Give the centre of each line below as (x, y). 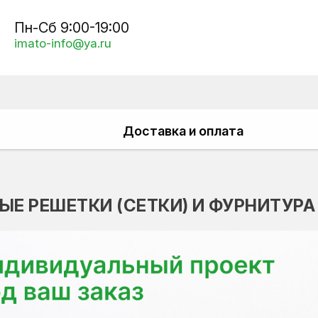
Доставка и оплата (183, 131)
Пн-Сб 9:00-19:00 (72, 27)
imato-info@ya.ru (63, 43)
